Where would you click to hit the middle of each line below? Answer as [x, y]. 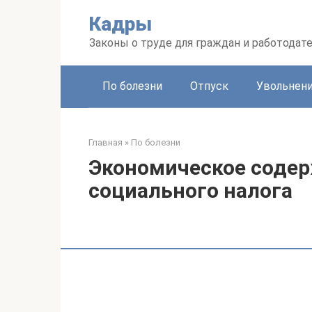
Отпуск [209, 86]
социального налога [190, 190]
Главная [106, 142]
